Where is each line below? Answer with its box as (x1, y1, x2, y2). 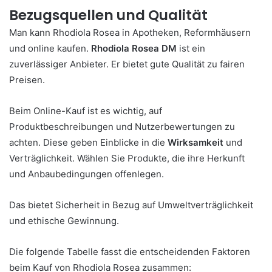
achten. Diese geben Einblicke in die (9, 137, 168, 148)
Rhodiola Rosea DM (91, 42, 177, 54)
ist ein (177, 42, 205, 54)
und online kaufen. (9, 42, 91, 54)
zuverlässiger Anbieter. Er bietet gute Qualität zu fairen (9, 58, 245, 70)
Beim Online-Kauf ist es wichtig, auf (9, 105, 162, 117)
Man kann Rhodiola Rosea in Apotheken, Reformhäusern (9, 27, 251, 38)
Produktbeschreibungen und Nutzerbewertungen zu (9, 121, 235, 132)
